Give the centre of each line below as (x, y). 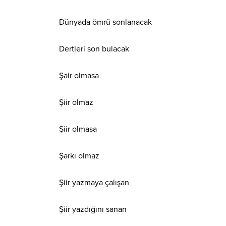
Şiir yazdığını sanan (93, 209)
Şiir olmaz (76, 102)
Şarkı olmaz (79, 156)
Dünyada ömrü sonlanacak (105, 22)
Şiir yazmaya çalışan (94, 182)
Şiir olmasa (78, 129)
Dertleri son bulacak (94, 49)
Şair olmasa (79, 75)
